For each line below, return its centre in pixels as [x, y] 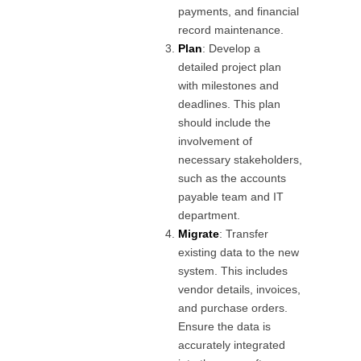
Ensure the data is [225, 326]
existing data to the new [239, 252]
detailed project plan [230, 66]
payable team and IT [231, 196]
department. [210, 215]
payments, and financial [239, 11]
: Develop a [232, 48]
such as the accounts [232, 178]
